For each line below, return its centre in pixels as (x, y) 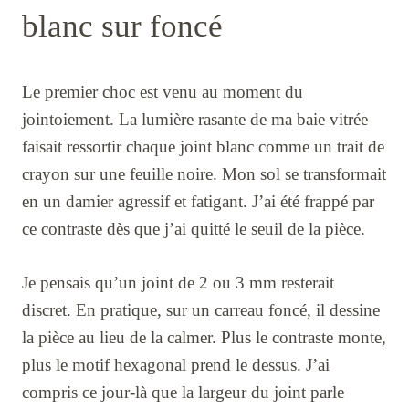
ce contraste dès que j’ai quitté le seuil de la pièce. (194, 229)
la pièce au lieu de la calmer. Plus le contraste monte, (204, 338)
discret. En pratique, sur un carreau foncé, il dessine (201, 310)
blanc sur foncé (122, 26)
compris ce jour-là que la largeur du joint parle (183, 393)
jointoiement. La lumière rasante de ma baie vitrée (195, 120)
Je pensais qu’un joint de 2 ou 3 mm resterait (178, 283)
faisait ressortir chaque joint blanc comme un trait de (203, 147)
